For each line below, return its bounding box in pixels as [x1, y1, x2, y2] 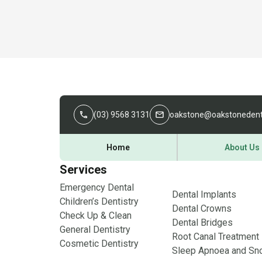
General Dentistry [60, 224, 130, 235]
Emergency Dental [60, 182, 134, 193]
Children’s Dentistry [60, 196, 139, 207]
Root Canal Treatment [172, 231, 259, 242]
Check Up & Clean [60, 210, 132, 221]
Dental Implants [172, 189, 236, 200]
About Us [225, 143, 260, 152]
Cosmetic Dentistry [60, 238, 139, 249]
